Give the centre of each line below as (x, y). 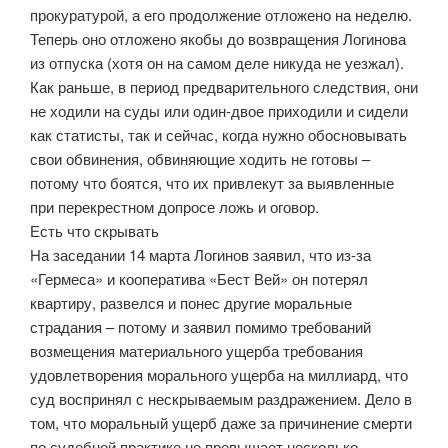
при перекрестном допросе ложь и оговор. (174, 206)
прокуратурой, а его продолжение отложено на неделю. (221, 14)
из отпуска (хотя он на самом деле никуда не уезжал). (217, 62)
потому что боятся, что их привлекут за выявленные (212, 182)
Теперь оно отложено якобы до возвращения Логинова (218, 38)
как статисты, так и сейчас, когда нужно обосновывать (218, 134)
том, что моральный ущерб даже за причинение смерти (221, 422)
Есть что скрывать (94, 230)
